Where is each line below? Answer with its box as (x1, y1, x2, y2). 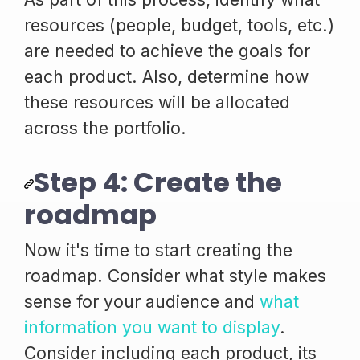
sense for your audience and (24, 290, 260, 312)
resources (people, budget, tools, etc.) (24, 14, 334, 35)
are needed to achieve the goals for (24, 39, 310, 61)
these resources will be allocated (24, 91, 290, 112)
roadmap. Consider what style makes (24, 264, 326, 286)
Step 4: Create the (34, 162, 282, 202)
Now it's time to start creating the (24, 239, 292, 260)
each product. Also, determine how (24, 65, 309, 87)
